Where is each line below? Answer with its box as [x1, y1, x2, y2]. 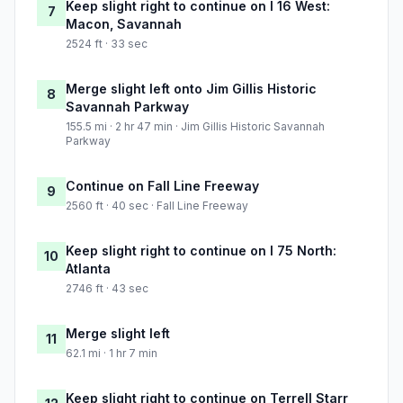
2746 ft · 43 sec [66, 282, 148, 296]
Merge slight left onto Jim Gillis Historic [66, 81, 317, 97]
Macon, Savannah [66, 16, 182, 32]
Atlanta [66, 261, 111, 277]
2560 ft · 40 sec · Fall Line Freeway [66, 199, 248, 213]
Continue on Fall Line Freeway [66, 178, 259, 194]
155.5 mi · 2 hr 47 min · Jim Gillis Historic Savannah [66, 120, 325, 134]
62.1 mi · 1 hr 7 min [66, 346, 157, 361]
